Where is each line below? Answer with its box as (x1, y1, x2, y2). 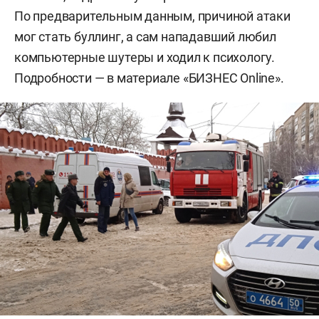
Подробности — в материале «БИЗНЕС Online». (14, 70, 284, 85)
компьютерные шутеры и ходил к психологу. (14, 50, 275, 65)
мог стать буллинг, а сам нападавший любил (14, 29, 276, 44)
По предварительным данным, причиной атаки (14, 9, 291, 23)
